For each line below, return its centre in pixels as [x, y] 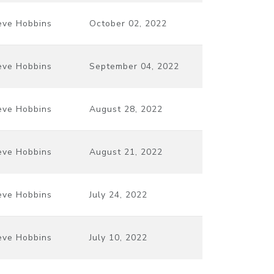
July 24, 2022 [118, 194]
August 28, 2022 [126, 109]
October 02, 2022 [128, 23]
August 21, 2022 [126, 152]
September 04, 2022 [134, 66]
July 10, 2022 [118, 237]
